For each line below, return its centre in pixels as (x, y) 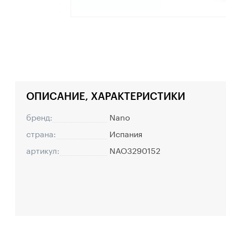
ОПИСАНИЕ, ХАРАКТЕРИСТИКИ (106, 96)
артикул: (43, 150)
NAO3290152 (135, 150)
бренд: (39, 117)
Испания (126, 133)
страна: (41, 133)
